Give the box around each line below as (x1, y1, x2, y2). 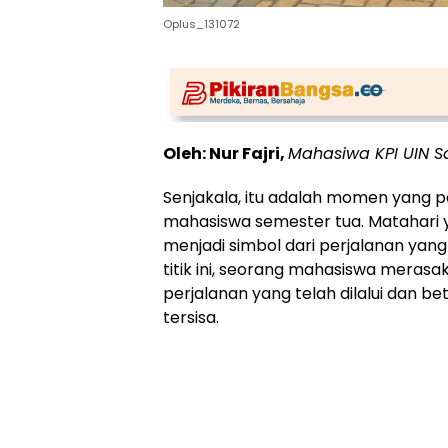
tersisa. (163, 305, 219, 329)
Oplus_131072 (163, 15, 240, 32)
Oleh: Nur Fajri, (163, 141, 288, 165)
